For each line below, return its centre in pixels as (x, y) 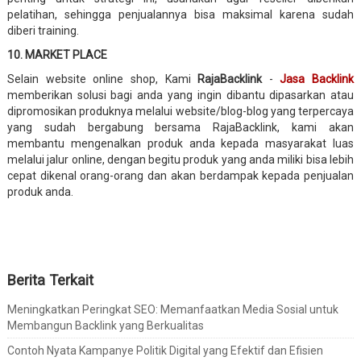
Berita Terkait (50, 280)
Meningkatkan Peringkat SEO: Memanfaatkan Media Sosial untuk (172, 310)
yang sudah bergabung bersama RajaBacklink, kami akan (180, 127)
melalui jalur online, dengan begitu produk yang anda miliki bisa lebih (180, 159)
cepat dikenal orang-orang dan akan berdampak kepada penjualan (180, 175)
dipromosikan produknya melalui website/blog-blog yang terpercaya (180, 111)
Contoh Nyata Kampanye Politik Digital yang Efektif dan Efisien (165, 351)
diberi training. (43, 30)
